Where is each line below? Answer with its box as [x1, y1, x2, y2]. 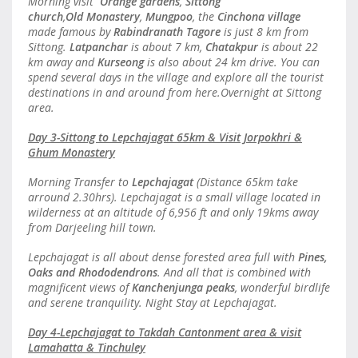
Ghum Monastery [28, 145, 115, 160]
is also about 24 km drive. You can [144, 54, 320, 70]
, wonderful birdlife [235, 280, 330, 295]
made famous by [28, 24, 113, 39]
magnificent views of [28, 280, 132, 295]
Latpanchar [66, 39, 128, 54]
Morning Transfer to [28, 174, 132, 189]
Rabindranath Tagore [113, 24, 221, 39]
